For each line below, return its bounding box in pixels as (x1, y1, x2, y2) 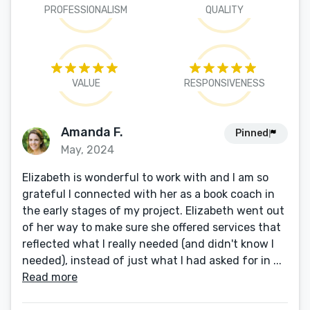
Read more (22, 271, 77, 284)
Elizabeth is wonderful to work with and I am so (22, 171, 268, 184)
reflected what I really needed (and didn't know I (22, 237, 274, 250)
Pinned (235, 127, 268, 139)
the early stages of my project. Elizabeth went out (22, 204, 284, 217)
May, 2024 (61, 143, 114, 156)
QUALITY (205, 4, 244, 16)
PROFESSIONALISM (44, 4, 127, 16)
